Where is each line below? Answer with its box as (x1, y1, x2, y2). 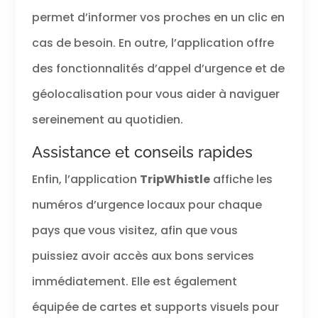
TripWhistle (139, 171, 210, 188)
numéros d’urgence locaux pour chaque (31, 197, 262, 214)
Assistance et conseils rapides (31, 143, 253, 162)
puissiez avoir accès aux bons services (31, 248, 254, 265)
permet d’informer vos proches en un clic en (31, 9, 285, 26)
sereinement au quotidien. (31, 111, 183, 128)
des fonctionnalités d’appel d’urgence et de (31, 60, 285, 77)
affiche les (209, 171, 273, 188)
